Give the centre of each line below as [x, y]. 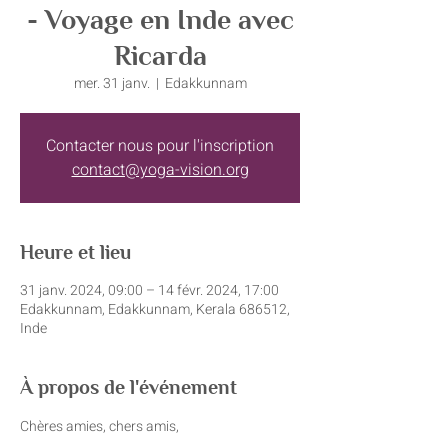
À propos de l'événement [128, 387]
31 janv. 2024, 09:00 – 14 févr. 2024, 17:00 [149, 290]
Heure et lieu [75, 252]
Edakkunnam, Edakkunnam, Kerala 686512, [155, 309]
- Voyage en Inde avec [160, 19]
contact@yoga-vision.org [160, 170]
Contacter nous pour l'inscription [160, 146]
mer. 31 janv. [111, 83]
